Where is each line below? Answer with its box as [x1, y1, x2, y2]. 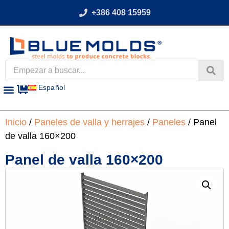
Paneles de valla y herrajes [34, 117, 145, 127]
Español [38, 83, 65, 92]
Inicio [5, 117, 27, 127]
